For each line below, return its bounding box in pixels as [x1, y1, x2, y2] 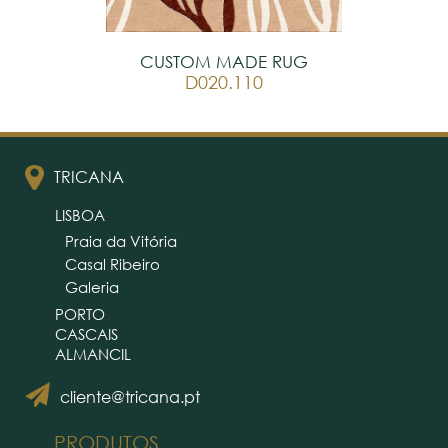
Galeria [65, 277, 119, 297]
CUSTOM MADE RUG [140, 50, 308, 72]
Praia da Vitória [65, 231, 177, 251]
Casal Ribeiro [65, 254, 160, 274]
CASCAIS [55, 324, 118, 344]
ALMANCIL [55, 344, 131, 364]
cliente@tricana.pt [59, 386, 200, 407]
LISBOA [55, 205, 105, 225]
